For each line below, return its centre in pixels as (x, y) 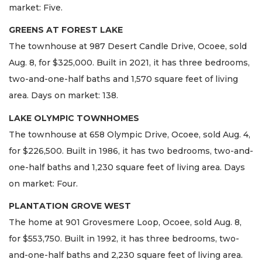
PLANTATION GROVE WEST (70, 206)
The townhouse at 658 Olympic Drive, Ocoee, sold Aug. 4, (130, 134)
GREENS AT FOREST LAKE (66, 30)
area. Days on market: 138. (65, 96)
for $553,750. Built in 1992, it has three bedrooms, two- (124, 239)
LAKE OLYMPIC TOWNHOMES (74, 118)
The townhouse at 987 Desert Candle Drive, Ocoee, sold (128, 46)
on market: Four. (43, 183)
